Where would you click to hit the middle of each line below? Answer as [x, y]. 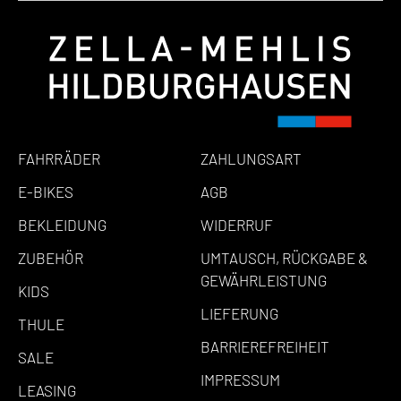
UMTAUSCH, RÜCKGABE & [284, 257]
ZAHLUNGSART [251, 158]
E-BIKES [46, 191]
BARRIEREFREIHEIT [265, 346]
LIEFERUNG [239, 313]
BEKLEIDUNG [62, 224]
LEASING [47, 390]
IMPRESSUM [240, 379]
